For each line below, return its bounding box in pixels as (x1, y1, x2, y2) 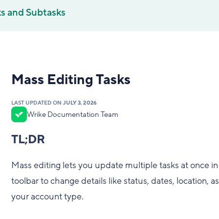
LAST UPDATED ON (11, 99, 63, 107)
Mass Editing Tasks (11, 71, 131, 89)
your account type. (11, 191, 84, 202)
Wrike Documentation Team (26, 109, 118, 119)
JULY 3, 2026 (63, 99, 97, 107)
